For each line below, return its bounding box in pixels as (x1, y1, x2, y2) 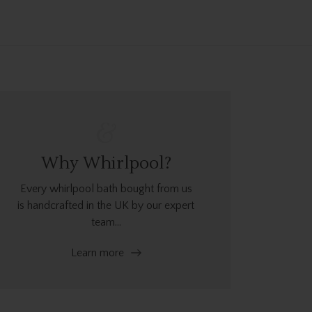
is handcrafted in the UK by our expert (17, 198, 195, 212)
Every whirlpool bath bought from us (19, 182, 192, 195)
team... (91, 215, 121, 228)
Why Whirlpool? (40, 152, 171, 174)
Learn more (70, 246, 124, 259)
